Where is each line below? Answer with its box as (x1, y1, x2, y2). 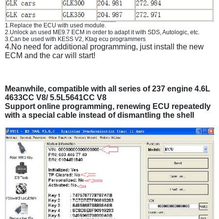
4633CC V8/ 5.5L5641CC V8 (5, 93, 107, 102)
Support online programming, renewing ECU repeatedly (5, 102, 211, 110)
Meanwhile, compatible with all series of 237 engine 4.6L (5, 84, 210, 93)
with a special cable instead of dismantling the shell (5, 110, 194, 119)
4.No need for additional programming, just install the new (5, 42, 204, 51)
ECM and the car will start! (5, 51, 95, 60)
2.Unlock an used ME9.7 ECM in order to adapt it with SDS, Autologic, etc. (5, 28, 199, 36)
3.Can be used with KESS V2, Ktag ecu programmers (5, 35, 146, 43)
